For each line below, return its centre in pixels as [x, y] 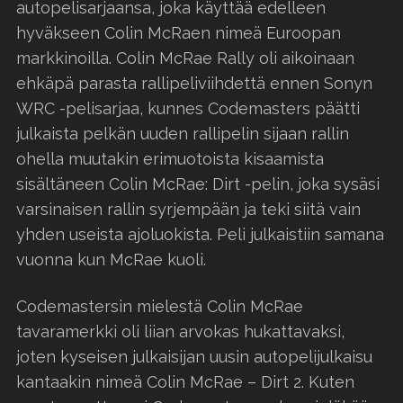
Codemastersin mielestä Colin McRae [160, 306]
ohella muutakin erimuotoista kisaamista [170, 158]
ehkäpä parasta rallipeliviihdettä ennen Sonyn [194, 83]
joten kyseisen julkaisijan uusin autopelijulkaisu [194, 356]
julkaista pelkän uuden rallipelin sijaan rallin [183, 133]
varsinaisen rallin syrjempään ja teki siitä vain [188, 209]
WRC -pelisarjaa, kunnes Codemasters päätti [188, 108]
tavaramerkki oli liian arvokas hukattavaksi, [180, 331]
